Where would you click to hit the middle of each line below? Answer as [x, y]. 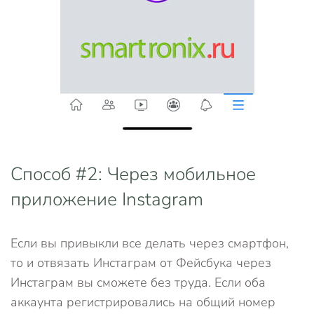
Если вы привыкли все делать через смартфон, [150, 243]
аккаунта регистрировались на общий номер [143, 302]
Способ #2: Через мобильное [133, 174]
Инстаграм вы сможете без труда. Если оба [138, 282]
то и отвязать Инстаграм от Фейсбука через [141, 263]
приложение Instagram [107, 199]
